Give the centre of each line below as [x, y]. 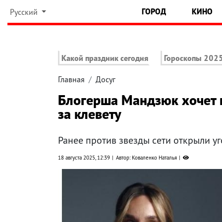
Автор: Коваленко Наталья [146, 158]
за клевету [90, 114]
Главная [71, 80]
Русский [25, 12]
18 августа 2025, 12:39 [84, 158]
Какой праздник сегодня [105, 58]
